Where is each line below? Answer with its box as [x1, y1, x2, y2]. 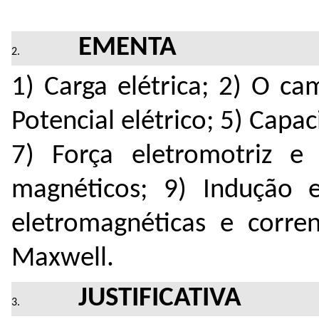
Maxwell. [11, 244, 114, 273]
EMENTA [78, 33, 177, 62]
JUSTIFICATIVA [78, 284, 242, 313]
